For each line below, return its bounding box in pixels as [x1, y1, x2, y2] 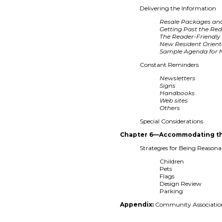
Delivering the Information [140, 4, 217, 12]
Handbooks [160, 89, 195, 97]
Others [160, 104, 180, 111]
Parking [160, 187, 183, 195]
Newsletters [160, 74, 196, 82]
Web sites [160, 96, 188, 104]
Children [160, 157, 184, 165]
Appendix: [120, 200, 154, 208]
